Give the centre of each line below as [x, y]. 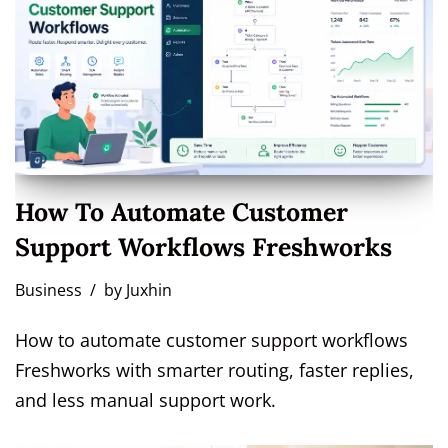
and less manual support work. [145, 399]
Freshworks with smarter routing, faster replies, [214, 369]
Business [48, 289]
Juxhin [149, 289]
